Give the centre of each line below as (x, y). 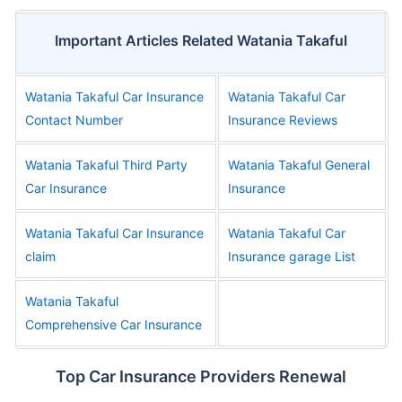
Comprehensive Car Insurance (114, 324)
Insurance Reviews (283, 119)
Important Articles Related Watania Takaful (201, 40)
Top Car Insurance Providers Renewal (201, 376)
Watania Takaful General (299, 164)
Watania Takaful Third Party (106, 164)
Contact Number (74, 119)
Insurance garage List (292, 256)
